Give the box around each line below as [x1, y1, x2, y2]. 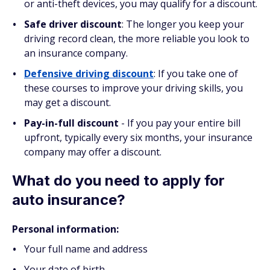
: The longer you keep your [122, 17, 244, 31]
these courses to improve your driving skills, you [24, 81, 243, 95]
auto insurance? [12, 191, 125, 209]
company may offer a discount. [24, 145, 162, 159]
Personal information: [12, 222, 119, 236]
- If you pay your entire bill [119, 116, 240, 130]
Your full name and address [24, 242, 148, 256]
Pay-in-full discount [24, 116, 119, 130]
